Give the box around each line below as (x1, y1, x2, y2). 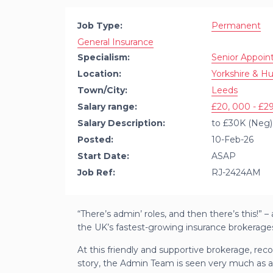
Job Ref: (77, 167, 115, 179)
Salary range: (77, 101, 137, 113)
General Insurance (77, 37, 154, 48)
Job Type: (77, 20, 122, 32)
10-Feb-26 (211, 134, 253, 146)
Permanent (211, 20, 261, 32)
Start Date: (77, 151, 129, 162)
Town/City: (77, 85, 127, 96)
